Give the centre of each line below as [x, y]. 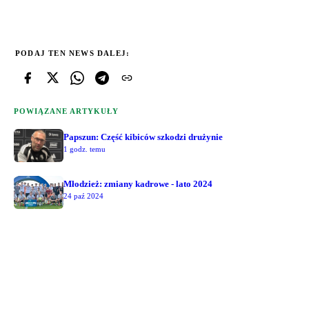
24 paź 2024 [83, 196]
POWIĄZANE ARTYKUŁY [66, 111]
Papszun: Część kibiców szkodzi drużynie [143, 137]
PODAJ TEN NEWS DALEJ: [73, 53]
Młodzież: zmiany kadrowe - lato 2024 [138, 183]
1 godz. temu [84, 149]
